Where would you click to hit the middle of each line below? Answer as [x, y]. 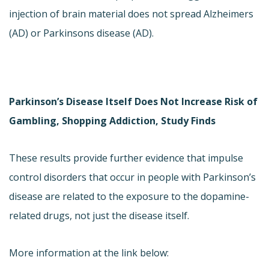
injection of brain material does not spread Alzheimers [131, 14]
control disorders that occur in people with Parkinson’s [132, 177]
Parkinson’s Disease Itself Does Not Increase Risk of [133, 101]
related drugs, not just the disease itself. [99, 215]
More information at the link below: [89, 252]
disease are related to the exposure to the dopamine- [129, 196]
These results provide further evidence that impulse [126, 158]
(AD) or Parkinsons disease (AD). [81, 33]
